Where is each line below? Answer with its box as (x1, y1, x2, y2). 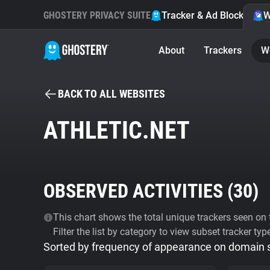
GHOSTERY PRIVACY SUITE (43, 10, 151, 21)
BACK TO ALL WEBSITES (58, 87, 165, 100)
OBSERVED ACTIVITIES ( (43, 180, 233, 202)
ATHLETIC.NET (43, 116, 190, 145)
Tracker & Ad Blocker (162, 10, 253, 21)
